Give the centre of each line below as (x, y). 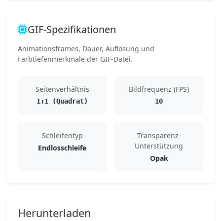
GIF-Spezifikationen (72, 29)
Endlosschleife (62, 148)
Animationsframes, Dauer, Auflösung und (86, 49)
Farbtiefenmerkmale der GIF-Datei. (75, 59)
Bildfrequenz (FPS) (159, 89)
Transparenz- (159, 135)
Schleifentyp (62, 135)
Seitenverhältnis (62, 89)
